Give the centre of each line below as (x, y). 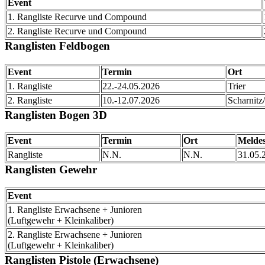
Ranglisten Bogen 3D (56, 115)
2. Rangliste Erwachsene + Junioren (75, 234)
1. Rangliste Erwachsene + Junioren (75, 209)
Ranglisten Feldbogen (57, 46)
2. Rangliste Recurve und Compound (77, 31)
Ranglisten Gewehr (51, 170)
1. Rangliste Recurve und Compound (77, 17)
